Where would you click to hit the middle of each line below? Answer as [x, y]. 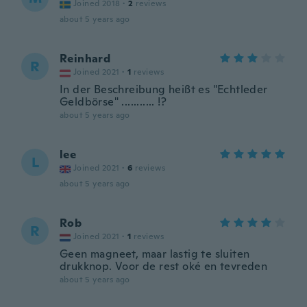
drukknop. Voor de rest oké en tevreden [164, 266]
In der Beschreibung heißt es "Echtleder [164, 89]
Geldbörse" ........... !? [113, 102]
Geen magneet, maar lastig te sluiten [155, 254]
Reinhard [85, 59]
